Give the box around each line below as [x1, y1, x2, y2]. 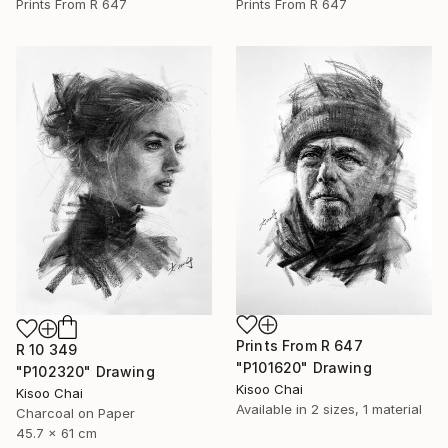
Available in [236, 401, 311, 418]
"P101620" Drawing [236, 359, 372, 377]
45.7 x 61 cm [16, 425, 97, 442]
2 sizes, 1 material [311, 401, 422, 418]
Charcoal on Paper [16, 405, 135, 422]
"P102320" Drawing [16, 363, 155, 381]
